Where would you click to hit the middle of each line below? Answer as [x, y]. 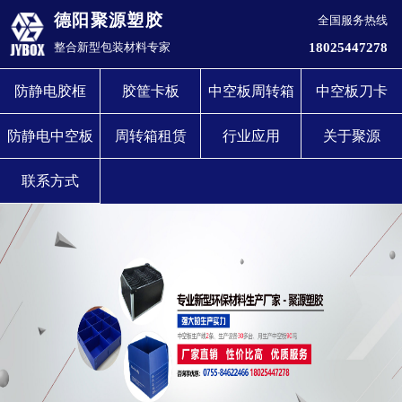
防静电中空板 [50, 136]
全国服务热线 [352, 21]
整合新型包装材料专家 [112, 48]
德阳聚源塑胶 [109, 20]
